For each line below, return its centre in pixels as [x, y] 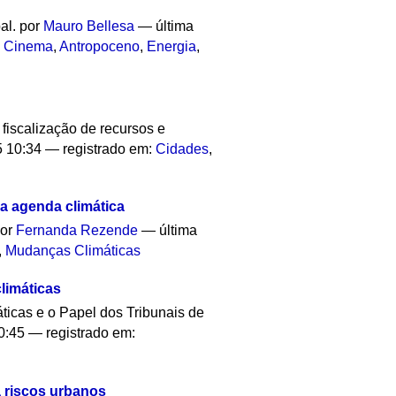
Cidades [183, 148]
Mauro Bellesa [89, 26]
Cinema [29, 46]
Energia [172, 46]
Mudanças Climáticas [73, 251]
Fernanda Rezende [77, 231]
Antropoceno [100, 46]
